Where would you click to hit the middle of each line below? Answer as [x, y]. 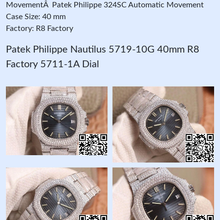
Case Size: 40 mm [36, 16]
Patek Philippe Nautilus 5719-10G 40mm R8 [103, 49]
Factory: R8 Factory [40, 28]
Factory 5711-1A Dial [53, 64]
